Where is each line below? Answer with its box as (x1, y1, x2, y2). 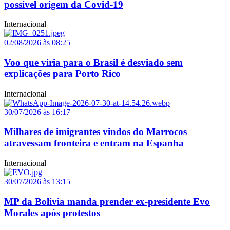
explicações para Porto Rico (4, 68, 121, 79)
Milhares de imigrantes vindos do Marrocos (4, 126, 187, 138)
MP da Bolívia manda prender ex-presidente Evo (4, 196, 210, 207)
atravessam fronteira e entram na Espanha (4, 138, 184, 149)
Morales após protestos (4, 207, 100, 218)
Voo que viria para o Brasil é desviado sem (4, 56, 183, 68)
